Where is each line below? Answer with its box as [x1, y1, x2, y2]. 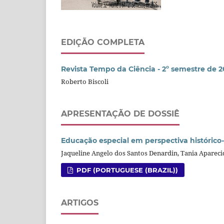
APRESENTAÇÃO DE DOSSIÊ [61, 109, 179, 119]
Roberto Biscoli [61, 77, 108, 86]
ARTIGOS [61, 198, 98, 208]
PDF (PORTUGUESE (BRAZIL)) [74, 166, 178, 174]
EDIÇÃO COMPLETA [61, 37, 144, 47]
